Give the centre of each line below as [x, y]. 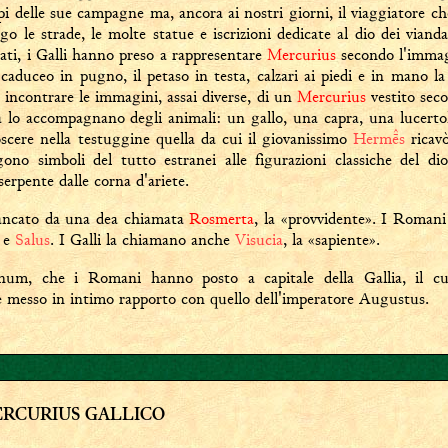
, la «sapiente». [331, 239]
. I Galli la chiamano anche [142, 239]
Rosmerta [222, 218]
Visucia [259, 239]
